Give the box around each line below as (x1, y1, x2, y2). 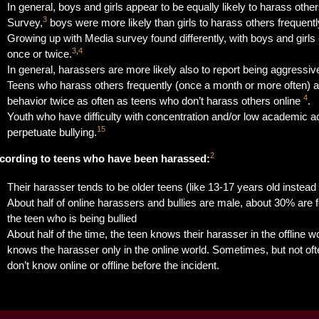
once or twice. (7, 48, 73, 60)
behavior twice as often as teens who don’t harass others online (7, 95, 304, 107)
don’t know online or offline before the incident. (7, 259, 220, 271)
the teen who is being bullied (7, 212, 137, 224)
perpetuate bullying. (7, 126, 98, 138)
